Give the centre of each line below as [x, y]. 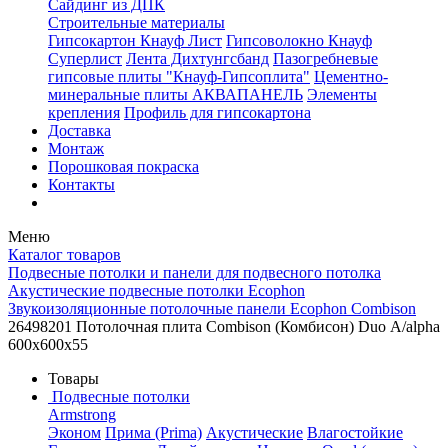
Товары [73, 378]
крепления [84, 112]
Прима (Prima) [153, 432]
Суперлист [85, 58]
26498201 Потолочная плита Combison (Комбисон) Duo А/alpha [224, 326]
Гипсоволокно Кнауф [299, 40]
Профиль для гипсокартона [217, 112]
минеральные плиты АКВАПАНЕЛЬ [175, 94]
